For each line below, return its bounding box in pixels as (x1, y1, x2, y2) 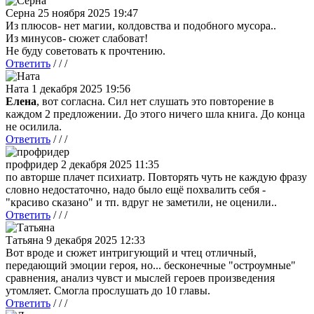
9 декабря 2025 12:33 (46, 233, 145, 246)
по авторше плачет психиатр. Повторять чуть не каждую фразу (6, 170, 307, 183)
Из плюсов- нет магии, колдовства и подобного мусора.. (6, 19, 276, 32)
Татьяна (6, 233, 43, 246)
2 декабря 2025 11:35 (61, 158, 159, 170)
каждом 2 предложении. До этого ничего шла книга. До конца (6, 107, 305, 120)
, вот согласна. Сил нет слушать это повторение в (36, 95, 274, 107)
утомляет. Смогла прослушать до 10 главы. (6, 284, 210, 296)
